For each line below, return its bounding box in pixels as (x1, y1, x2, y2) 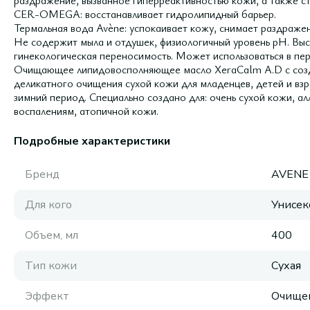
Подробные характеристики (14, 134, 170, 149)
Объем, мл (25, 228, 78, 243)
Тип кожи (25, 258, 77, 273)
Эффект (25, 289, 69, 304)
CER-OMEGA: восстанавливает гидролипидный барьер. (14, 6, 276, 21)
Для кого (25, 197, 72, 212)
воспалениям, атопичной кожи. (14, 103, 158, 118)
